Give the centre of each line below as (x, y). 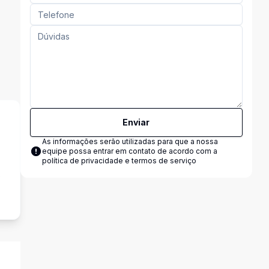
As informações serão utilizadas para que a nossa (130, 141)
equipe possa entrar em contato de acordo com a (129, 151)
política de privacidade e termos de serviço (119, 161)
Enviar (136, 122)
